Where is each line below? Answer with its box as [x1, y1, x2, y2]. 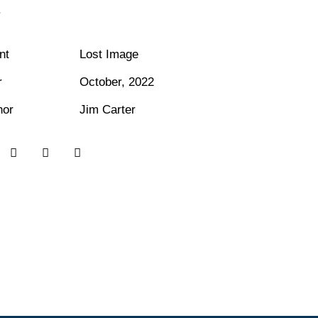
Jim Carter [79, 103, 136, 117]
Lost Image [79, 48, 139, 62]
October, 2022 [79, 75, 155, 89]
